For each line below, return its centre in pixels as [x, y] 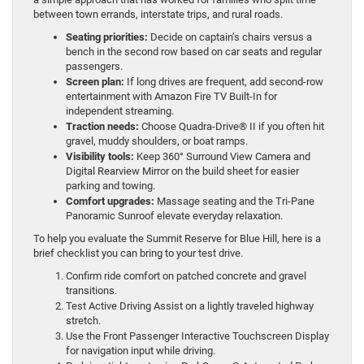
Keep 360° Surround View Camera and [222, 157]
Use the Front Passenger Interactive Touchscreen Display [197, 336]
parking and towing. [110, 186]
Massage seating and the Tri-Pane [234, 201]
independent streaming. [120, 111]
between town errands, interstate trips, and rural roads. [158, 15]
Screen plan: [95, 82]
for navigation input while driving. [141, 351]
